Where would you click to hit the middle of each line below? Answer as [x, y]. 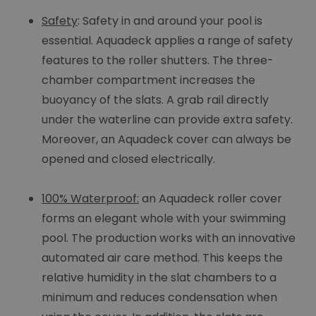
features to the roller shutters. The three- [158, 61]
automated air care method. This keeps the [162, 258]
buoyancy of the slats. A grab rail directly [155, 100]
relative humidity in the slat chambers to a [159, 278]
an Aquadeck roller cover [211, 199]
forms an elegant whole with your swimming [164, 219]
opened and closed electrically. [128, 159]
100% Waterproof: [90, 199]
